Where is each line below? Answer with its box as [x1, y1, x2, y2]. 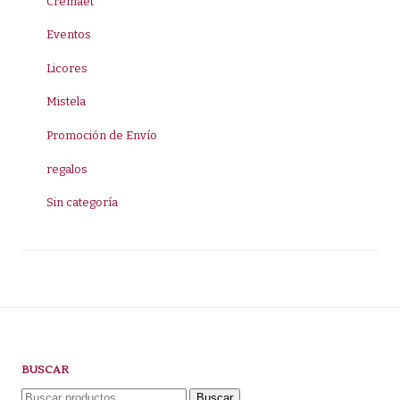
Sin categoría [46, 196, 118, 210]
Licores [46, 61, 87, 75]
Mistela [46, 95, 86, 109]
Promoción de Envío [46, 129, 157, 143]
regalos [46, 162, 87, 176]
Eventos [46, 28, 91, 42]
